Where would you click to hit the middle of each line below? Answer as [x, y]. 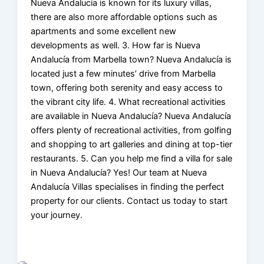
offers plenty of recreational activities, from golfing [131, 130]
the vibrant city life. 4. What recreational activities [128, 102]
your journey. [57, 215]
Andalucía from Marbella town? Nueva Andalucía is [131, 59]
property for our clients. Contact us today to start [129, 201]
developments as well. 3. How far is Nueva [116, 45]
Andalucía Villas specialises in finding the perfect [128, 187]
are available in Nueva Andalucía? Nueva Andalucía [131, 116]
